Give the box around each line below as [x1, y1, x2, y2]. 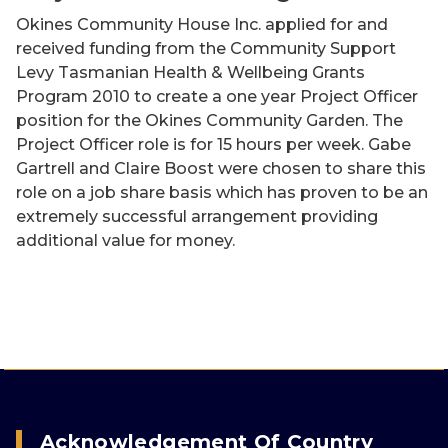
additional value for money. [16, 231, 235, 250]
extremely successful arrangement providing [16, 207, 378, 226]
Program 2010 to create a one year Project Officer [16, 87, 418, 106]
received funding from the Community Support [16, 39, 396, 58]
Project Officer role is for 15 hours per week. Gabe [16, 135, 411, 154]
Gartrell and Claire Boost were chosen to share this [16, 159, 426, 178]
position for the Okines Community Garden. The [16, 111, 403, 130]
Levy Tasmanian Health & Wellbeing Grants [16, 63, 365, 82]
